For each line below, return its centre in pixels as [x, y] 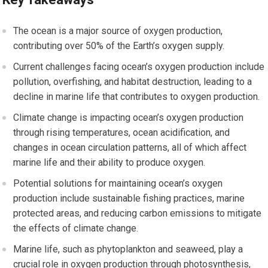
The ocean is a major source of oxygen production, [118, 31]
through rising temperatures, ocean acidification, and [122, 133]
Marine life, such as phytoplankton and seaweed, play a [128, 249]
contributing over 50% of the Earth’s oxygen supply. [119, 46]
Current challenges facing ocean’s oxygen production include [139, 67]
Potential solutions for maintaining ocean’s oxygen [118, 184]
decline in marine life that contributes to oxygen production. [137, 97]
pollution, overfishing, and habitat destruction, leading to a [133, 82]
